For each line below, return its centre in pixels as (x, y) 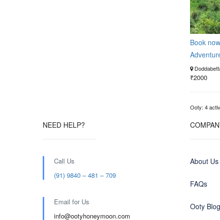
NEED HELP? (64, 125)
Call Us (64, 161)
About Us (204, 161)
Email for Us (72, 202)
